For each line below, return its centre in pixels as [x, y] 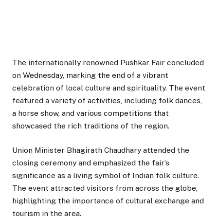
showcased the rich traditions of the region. [91, 126]
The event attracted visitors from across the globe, [105, 188]
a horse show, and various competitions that [91, 113]
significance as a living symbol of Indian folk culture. [106, 176]
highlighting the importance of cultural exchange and [108, 201]
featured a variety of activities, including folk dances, [107, 101]
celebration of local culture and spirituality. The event [109, 88]
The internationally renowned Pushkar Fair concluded [108, 63]
